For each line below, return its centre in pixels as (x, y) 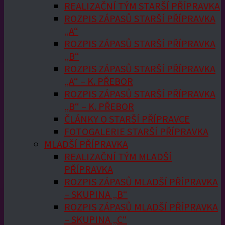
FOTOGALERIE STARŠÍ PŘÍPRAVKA (136, 131)
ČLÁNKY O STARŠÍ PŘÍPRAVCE (127, 119)
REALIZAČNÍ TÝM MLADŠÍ (118, 156)
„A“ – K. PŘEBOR (99, 81)
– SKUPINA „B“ (96, 194)
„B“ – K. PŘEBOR (99, 106)
